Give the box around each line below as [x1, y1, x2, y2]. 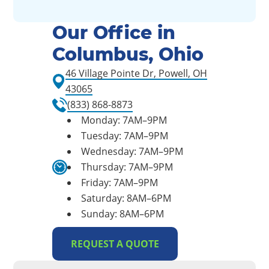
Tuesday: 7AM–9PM [80, 129, 168, 142]
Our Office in [52, 22, 175, 44]
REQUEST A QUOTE [70, 237, 159, 250]
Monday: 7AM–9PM [80, 113, 167, 127]
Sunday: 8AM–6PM [80, 207, 164, 220]
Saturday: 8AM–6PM [80, 192, 171, 205]
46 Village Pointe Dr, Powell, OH [65, 67, 207, 80]
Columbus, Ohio [52, 43, 204, 65]
